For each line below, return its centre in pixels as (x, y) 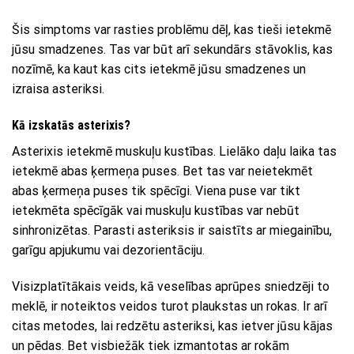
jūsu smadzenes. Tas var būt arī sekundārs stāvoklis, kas (172, 50)
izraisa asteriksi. (58, 89)
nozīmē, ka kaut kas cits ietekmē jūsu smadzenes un (159, 70)
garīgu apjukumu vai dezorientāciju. (108, 250)
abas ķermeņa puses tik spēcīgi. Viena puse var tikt (156, 191)
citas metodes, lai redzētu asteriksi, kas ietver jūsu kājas (172, 326)
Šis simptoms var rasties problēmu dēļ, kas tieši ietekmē (171, 30)
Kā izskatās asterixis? (71, 126)
